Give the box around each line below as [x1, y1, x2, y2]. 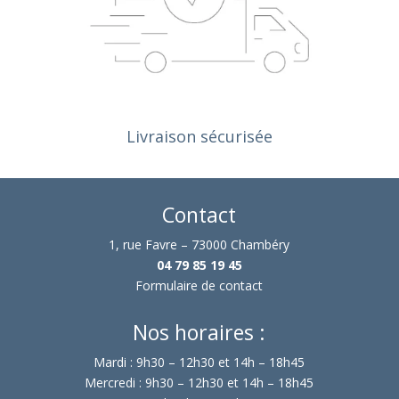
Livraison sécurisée [126, 125, 273, 147]
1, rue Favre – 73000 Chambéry [109, 235, 290, 253]
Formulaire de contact [135, 276, 264, 294]
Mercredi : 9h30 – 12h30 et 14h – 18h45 [85, 373, 314, 391]
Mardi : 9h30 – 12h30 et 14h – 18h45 [94, 353, 305, 370]
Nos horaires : [133, 317, 266, 346]
